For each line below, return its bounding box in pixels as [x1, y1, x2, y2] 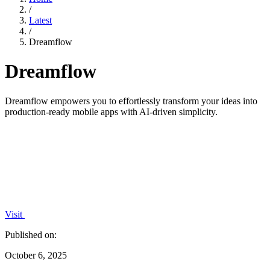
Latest [29, 15, 52, 25]
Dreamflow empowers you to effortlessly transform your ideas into [5, 95, 257, 106]
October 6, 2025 [5, 250, 67, 260]
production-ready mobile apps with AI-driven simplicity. [5, 106, 218, 117]
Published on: [5, 229, 57, 240]
